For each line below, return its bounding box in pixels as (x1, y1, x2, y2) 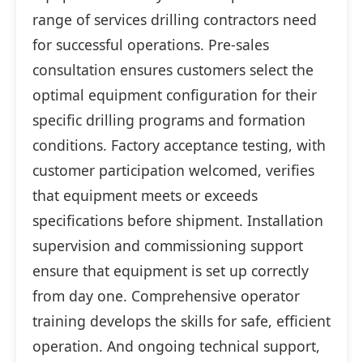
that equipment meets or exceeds (32, 186, 258, 206)
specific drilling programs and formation (32, 110, 305, 130)
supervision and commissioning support (32, 236, 303, 256)
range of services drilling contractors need (32, 10, 317, 30)
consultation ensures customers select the (32, 60, 314, 80)
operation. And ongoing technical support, (32, 336, 320, 357)
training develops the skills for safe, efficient (32, 311, 331, 331)
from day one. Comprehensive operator (32, 286, 300, 306)
